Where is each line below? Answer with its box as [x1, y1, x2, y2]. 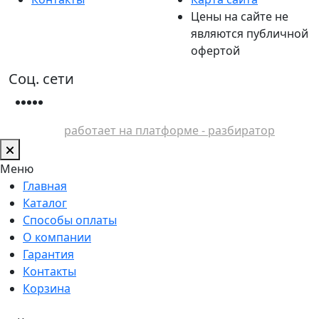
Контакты [23, 263, 76, 279]
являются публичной [191, 25, 308, 41]
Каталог [23, 194, 67, 211]
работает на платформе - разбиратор [64, 122, 275, 138]
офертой [191, 42, 240, 58]
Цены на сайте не [191, 8, 288, 24]
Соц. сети [9, 68, 74, 88]
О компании [23, 229, 91, 245]
